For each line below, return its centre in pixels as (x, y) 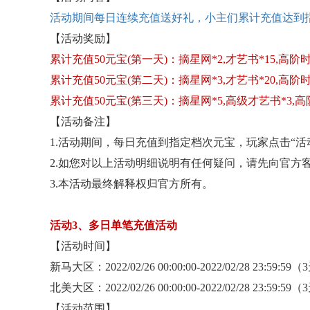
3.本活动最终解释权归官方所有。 (131, 184)
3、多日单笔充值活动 (125, 225)
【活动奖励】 (83, 38)
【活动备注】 (83, 121)
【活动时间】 (83, 246)
